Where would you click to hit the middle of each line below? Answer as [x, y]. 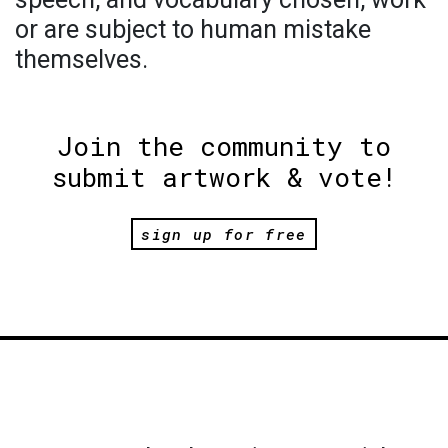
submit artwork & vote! [224, 177]
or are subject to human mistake [193, 30]
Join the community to [224, 146]
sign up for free [224, 233]
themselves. [81, 60]
